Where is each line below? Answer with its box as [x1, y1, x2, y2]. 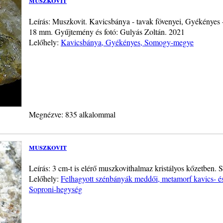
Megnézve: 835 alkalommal [29, 109, 115, 119]
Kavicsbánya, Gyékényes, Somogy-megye [61, 36, 194, 47]
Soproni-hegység [29, 183, 82, 194]
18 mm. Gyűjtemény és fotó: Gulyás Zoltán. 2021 [29, 26, 185, 37]
